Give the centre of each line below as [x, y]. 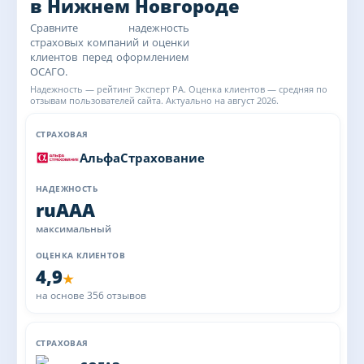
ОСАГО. [49, 71]
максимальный [74, 229]
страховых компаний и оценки [110, 42]
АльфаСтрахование [142, 158]
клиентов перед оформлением [110, 57]
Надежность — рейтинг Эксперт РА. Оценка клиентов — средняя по [179, 89]
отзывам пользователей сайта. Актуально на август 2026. [154, 100]
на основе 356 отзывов [91, 295]
